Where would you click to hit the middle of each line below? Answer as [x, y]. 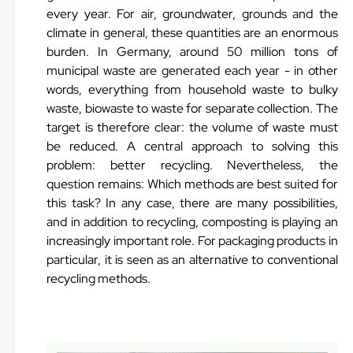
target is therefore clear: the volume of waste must [192, 127]
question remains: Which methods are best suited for [192, 184]
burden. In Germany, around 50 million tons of [192, 52]
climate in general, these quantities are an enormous [192, 33]
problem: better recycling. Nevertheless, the [192, 165]
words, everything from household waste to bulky [192, 89]
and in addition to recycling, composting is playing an [192, 222]
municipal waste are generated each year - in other [192, 71]
